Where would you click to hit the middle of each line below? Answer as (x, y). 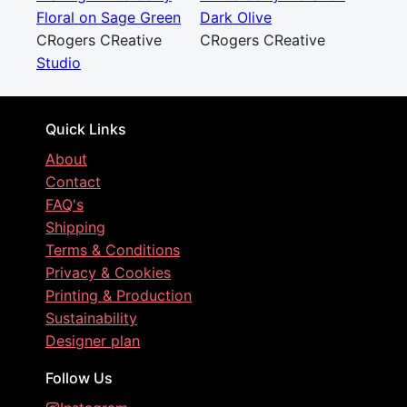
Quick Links (86, 129)
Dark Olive (236, 17)
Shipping (75, 227)
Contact (73, 182)
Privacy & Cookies (108, 273)
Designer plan (93, 341)
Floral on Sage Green (109, 17)
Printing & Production (119, 295)
